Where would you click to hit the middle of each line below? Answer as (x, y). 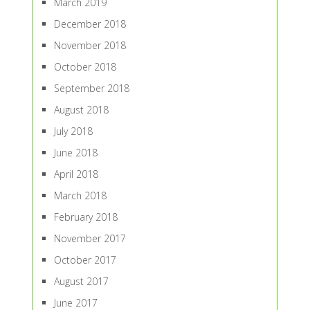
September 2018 (91, 88)
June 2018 (75, 153)
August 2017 (81, 281)
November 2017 (90, 238)
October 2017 (85, 260)
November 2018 (90, 45)
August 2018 (81, 110)
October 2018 (85, 67)
